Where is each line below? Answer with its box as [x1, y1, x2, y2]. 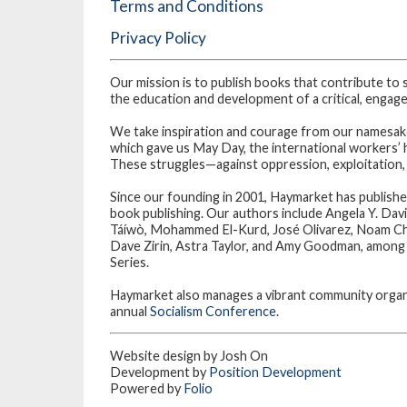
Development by [110, 363, 209, 380]
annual [110, 303, 150, 319]
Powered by [110, 380, 184, 396]
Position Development [209, 363, 342, 380]
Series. [110, 253, 149, 270]
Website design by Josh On [110, 347, 268, 363]
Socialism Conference [150, 303, 276, 319]
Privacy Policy [110, 28, 206, 48]
